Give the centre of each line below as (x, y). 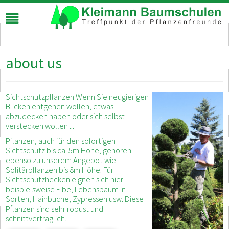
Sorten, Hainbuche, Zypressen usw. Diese (75, 199)
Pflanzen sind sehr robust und (54, 209)
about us (34, 63)
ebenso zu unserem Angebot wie (61, 160)
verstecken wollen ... (40, 126)
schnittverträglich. (36, 218)
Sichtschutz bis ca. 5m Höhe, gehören (68, 150)
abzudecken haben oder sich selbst (65, 116)
